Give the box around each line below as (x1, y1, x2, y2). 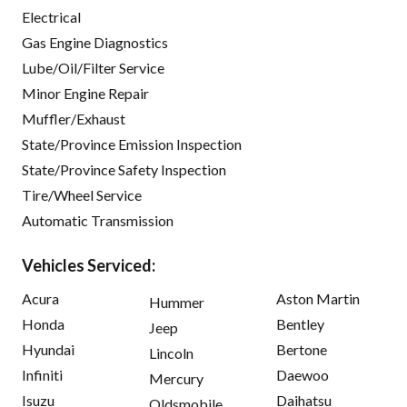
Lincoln (149, 344, 194, 362)
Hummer (149, 293, 204, 312)
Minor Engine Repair (22, 84, 149, 103)
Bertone (276, 341, 327, 359)
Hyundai (22, 341, 74, 359)
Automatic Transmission (22, 212, 174, 230)
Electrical (22, 8, 81, 26)
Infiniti (22, 366, 63, 384)
